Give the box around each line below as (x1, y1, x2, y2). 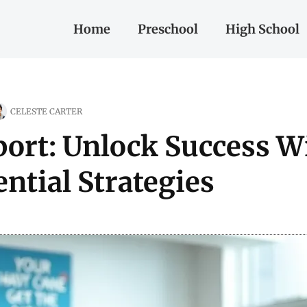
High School (225, 21, 299, 37)
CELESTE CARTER (10, 106, 82, 116)
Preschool (137, 21, 198, 37)
